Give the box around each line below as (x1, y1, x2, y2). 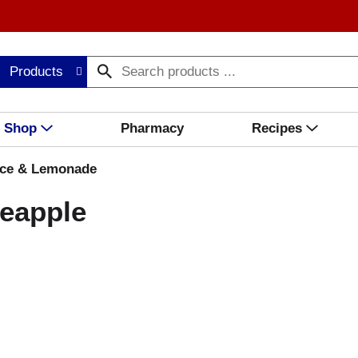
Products (10, 64, 64, 79)
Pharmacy (120, 121, 184, 136)
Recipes (251, 121, 302, 136)
